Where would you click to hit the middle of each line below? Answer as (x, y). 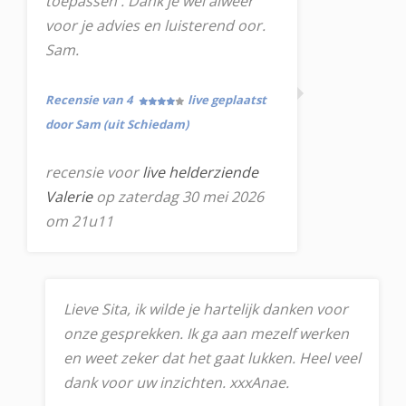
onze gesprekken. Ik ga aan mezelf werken (206, 333)
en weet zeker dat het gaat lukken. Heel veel (212, 358)
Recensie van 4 (90, 100)
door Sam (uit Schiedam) (117, 124)
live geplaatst (227, 100)
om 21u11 (79, 221)
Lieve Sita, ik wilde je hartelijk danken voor (206, 309)
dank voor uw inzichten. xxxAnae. (176, 382)
